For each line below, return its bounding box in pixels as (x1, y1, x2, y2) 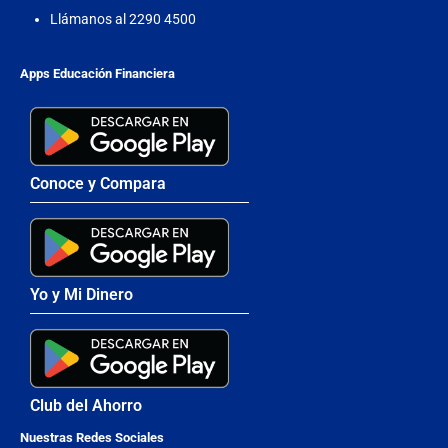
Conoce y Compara (30, 174, 166, 194)
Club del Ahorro (30, 396, 142, 416)
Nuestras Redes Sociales (20, 430, 164, 446)
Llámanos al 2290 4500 (50, 11, 196, 28)
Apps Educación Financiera (20, 66, 175, 82)
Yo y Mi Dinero (30, 285, 133, 305)
